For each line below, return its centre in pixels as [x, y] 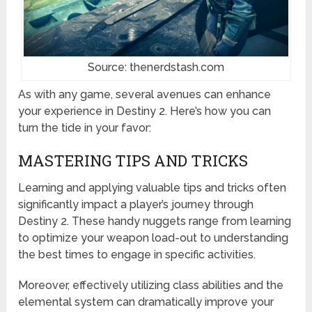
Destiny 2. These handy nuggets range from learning [155, 221]
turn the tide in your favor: [85, 127]
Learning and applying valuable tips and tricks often [153, 187]
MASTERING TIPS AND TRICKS [133, 160]
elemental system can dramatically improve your [146, 302]
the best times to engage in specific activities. [137, 254]
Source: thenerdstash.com [156, 67]
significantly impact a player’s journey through [136, 204]
